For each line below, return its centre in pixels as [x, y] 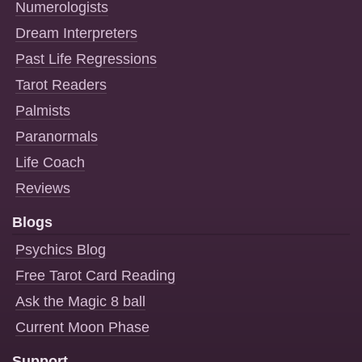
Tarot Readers [61, 85]
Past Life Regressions [86, 59]
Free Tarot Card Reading [95, 276]
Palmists [43, 111]
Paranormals [57, 137]
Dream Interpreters [76, 34]
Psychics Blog [61, 250]
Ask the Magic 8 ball [80, 302]
